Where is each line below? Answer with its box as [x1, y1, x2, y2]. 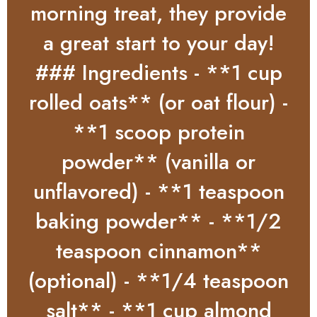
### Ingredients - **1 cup [35, 57, 282, 88]
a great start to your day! [42, 27, 275, 58]
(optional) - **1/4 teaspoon [28, 265, 289, 296]
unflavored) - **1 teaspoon [33, 175, 284, 207]
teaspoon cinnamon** [55, 235, 262, 266]
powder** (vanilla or [62, 146, 255, 177]
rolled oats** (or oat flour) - [29, 86, 288, 117]
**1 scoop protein [72, 116, 245, 147]
